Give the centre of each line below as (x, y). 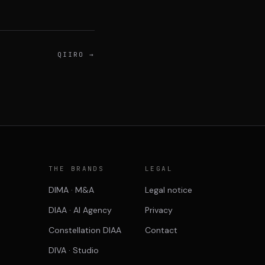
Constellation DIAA (85, 230)
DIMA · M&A (71, 190)
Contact (161, 230)
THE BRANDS (77, 169)
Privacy (159, 210)
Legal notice (169, 190)
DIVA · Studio (74, 250)
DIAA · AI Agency (80, 210)
